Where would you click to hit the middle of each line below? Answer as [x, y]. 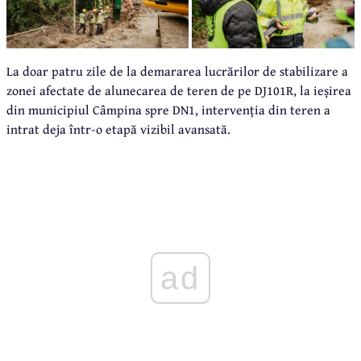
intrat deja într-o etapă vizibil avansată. [118, 129]
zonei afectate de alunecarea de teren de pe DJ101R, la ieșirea [179, 91]
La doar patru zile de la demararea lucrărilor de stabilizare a [177, 71]
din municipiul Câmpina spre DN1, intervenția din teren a [168, 110]
